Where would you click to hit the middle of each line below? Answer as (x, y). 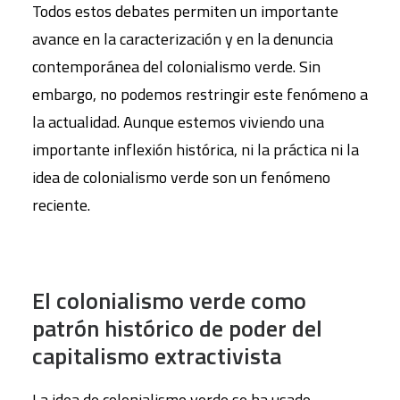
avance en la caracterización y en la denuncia (183, 39)
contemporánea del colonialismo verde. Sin (176, 67)
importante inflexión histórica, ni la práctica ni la (196, 150)
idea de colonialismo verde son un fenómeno (181, 177)
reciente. (61, 205)
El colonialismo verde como (169, 300)
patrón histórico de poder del (177, 328)
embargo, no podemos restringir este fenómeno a (200, 94)
